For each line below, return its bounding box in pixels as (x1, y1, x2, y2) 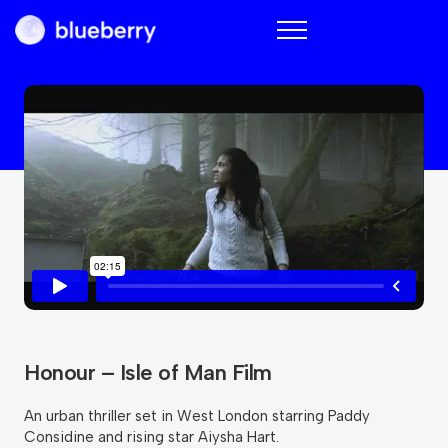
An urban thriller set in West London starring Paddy (24, 407, 370, 425)
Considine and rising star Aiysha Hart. (24, 428, 279, 446)
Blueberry (154, 16, 222, 35)
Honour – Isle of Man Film (24, 359, 272, 386)
